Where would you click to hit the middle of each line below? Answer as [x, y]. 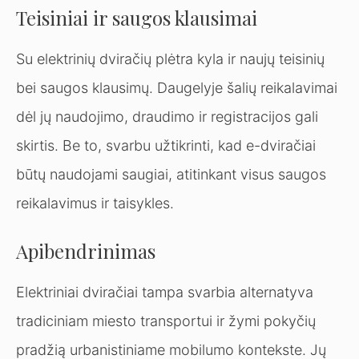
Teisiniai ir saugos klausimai [137, 17]
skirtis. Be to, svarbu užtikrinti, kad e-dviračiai [166, 145]
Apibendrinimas [86, 250]
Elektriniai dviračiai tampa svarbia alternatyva [165, 292]
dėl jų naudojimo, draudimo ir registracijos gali [167, 116]
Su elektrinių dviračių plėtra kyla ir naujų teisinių [170, 58]
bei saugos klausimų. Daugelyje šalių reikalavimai [177, 87]
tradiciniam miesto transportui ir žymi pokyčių [166, 321]
